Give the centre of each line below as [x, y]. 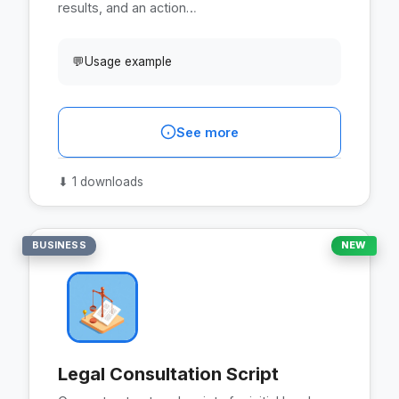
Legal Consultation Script [168, 374]
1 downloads [106, 181]
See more [208, 132]
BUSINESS [59, 245]
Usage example [128, 61]
